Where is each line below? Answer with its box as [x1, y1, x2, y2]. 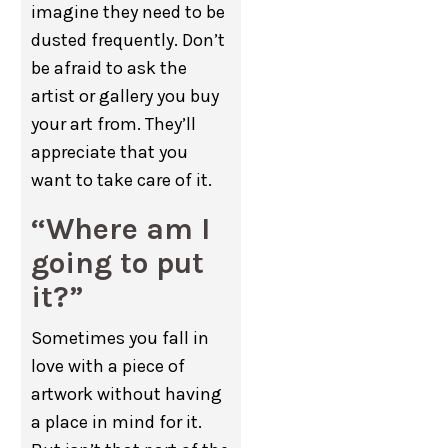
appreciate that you [31, 141, 189, 163]
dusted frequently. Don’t [31, 29, 226, 51]
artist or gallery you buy [31, 85, 220, 107]
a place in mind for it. [31, 411, 203, 433]
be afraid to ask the [31, 57, 188, 79]
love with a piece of [31, 355, 186, 377]
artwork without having [31, 383, 223, 405]
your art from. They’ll [31, 113, 197, 135]
